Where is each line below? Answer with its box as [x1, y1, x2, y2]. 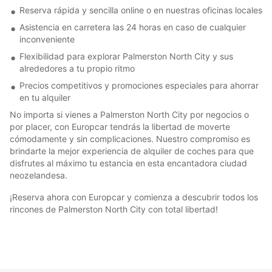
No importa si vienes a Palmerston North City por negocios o [10, 109, 249, 120]
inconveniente [19, 33, 75, 44]
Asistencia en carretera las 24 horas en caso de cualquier [19, 21, 246, 32]
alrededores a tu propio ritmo [19, 63, 135, 73]
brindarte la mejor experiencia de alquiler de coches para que [10, 145, 254, 156]
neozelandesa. [10, 169, 67, 180]
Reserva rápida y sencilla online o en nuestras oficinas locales [19, 4, 262, 15]
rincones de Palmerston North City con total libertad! [10, 203, 218, 214]
